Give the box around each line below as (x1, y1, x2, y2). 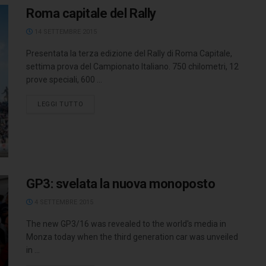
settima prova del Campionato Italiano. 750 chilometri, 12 (26, 61, 239, 71)
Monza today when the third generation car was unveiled (26, 232, 238, 242)
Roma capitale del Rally (26, 5, 156, 21)
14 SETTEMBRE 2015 (33, 27, 97, 36)
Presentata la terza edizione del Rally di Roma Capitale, (26, 48, 232, 58)
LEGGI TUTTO (37, 100, 84, 108)
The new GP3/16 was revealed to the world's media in (26, 219, 226, 229)
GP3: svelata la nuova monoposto (26, 176, 216, 192)
